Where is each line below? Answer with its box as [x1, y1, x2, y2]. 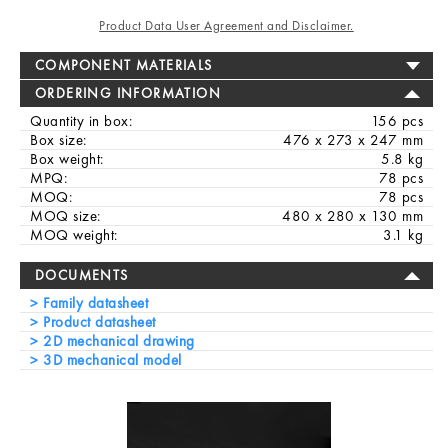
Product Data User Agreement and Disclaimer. [99, 17, 354, 34]
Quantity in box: [30, 111, 132, 131]
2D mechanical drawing [38, 331, 195, 351]
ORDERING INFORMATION [35, 84, 221, 102]
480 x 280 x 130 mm [282, 206, 423, 226]
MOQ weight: [30, 225, 118, 245]
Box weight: [30, 149, 104, 169]
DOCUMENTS [35, 266, 129, 284]
